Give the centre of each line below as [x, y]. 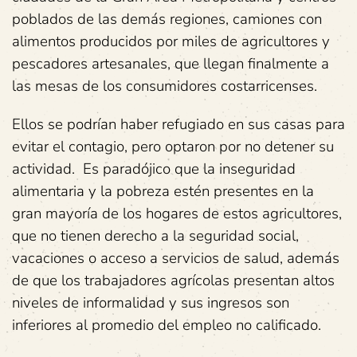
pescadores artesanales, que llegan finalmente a [171, 64]
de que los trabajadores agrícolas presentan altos [173, 280]
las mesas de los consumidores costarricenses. [165, 86]
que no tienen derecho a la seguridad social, [155, 236]
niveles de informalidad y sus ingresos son [151, 303]
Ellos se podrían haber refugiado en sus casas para [178, 124]
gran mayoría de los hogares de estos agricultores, [177, 214]
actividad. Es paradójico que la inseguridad [154, 169]
